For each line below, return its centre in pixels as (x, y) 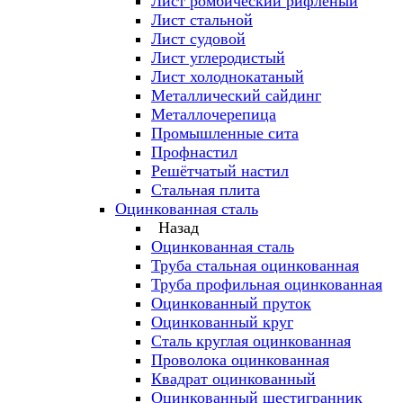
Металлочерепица (214, 114)
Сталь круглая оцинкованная (251, 341)
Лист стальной (202, 20)
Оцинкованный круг (222, 322)
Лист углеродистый (218, 58)
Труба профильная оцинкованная (267, 284)
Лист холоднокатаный (228, 76)
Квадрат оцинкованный (233, 379)
